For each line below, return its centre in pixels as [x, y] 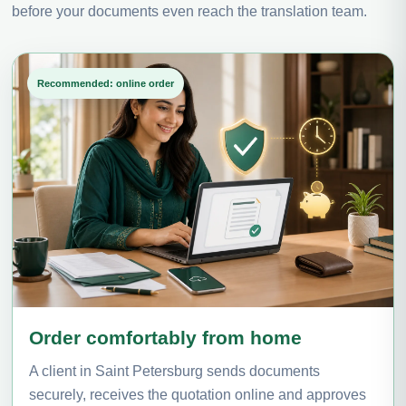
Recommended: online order [106, 83]
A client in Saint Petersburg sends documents [174, 371]
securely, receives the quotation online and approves [198, 394]
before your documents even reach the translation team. [189, 11]
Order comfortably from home [165, 337]
